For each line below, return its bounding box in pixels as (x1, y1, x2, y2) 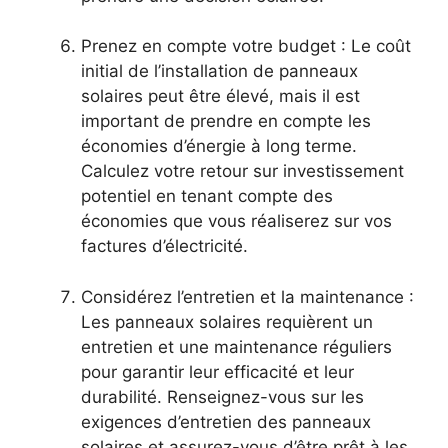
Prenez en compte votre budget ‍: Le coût (81, 36, 411, 57)
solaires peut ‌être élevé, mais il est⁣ (81, 86, 360, 107)
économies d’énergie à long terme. (81, 136, 357, 157)
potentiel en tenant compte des (81, 186, 333, 207)
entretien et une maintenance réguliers (81, 336, 392, 357)
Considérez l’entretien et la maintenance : (81, 286, 414, 307)
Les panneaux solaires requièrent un (81, 311, 373, 332)
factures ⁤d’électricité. (81, 236, 248, 257)
